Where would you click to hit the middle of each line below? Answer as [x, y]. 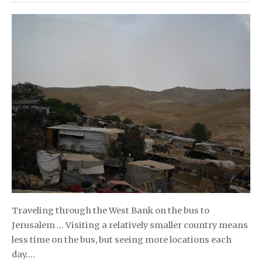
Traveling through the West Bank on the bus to [111, 210]
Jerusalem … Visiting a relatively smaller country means [130, 225]
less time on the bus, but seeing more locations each [122, 239]
